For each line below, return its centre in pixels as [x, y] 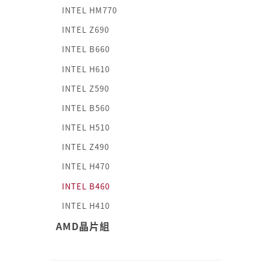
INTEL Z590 [86, 88]
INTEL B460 [86, 186]
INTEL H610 [86, 69]
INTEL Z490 [86, 147]
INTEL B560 [86, 107]
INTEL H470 [86, 166]
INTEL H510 [86, 127]
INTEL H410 [86, 205]
